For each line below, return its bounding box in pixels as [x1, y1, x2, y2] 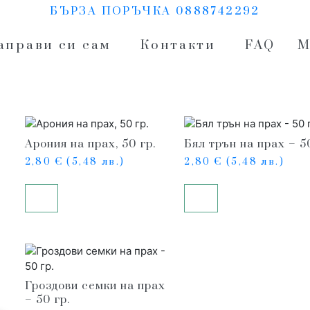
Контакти [140, 37, 216, 53]
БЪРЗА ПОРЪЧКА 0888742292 [50, 4, 260, 18]
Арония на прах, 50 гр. [24, 136, 156, 151]
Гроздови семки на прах [24, 279, 165, 293]
